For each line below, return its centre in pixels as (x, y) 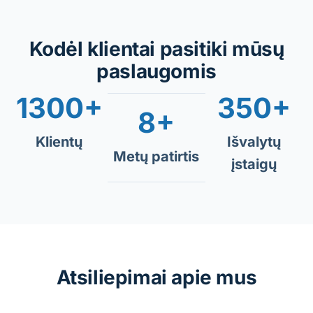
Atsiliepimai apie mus (156, 277)
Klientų (59, 141)
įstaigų (254, 164)
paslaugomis (156, 71)
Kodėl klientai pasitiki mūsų (156, 49)
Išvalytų (254, 141)
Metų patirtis (156, 156)
